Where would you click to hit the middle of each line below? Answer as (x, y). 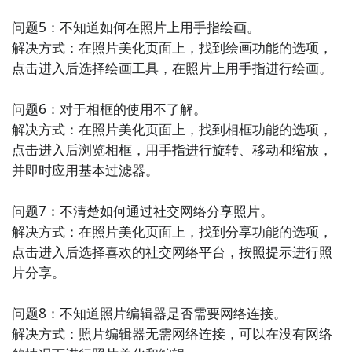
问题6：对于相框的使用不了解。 (109, 108)
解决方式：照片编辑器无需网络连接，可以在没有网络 (172, 333)
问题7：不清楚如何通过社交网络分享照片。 (142, 210)
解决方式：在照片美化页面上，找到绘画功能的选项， (172, 47)
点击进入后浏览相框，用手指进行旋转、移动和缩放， (172, 149)
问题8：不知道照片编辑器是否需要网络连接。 (149, 312)
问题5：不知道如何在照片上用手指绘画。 (136, 26)
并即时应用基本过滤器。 (85, 169)
